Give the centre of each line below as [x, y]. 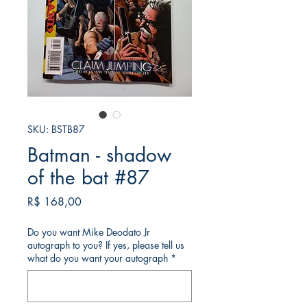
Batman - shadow [99, 155]
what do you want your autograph [98, 258]
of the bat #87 [88, 178]
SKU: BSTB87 [56, 130]
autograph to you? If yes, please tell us [106, 245]
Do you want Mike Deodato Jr [89, 232]
